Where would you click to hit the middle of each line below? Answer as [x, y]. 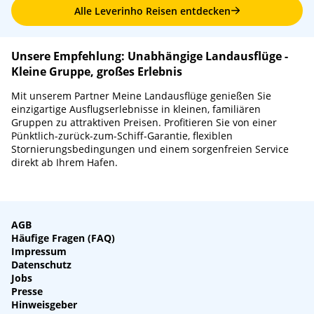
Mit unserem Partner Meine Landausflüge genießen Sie [141, 96]
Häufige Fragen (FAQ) [63, 238]
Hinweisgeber [44, 305]
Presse [27, 292]
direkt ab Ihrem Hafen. [64, 163]
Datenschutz [41, 265]
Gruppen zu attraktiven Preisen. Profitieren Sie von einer [144, 123]
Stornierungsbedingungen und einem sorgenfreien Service [150, 149]
